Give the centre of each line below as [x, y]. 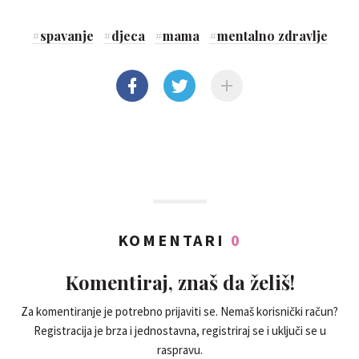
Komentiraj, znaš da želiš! [179, 282]
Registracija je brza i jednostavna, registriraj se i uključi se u [179, 331]
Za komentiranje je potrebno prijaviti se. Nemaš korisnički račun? [179, 312]
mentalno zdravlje [272, 36]
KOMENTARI [174, 240]
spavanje [67, 36]
